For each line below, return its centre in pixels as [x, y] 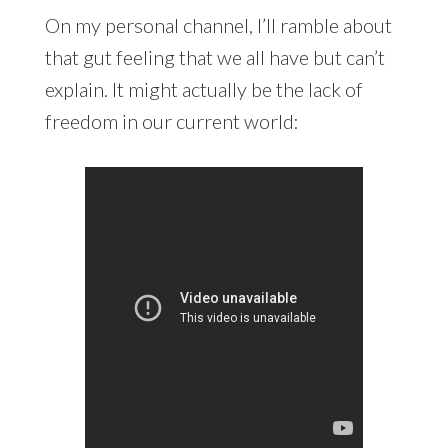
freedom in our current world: [171, 120]
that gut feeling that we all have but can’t [214, 56]
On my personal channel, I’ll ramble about [218, 24]
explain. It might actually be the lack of [203, 88]
